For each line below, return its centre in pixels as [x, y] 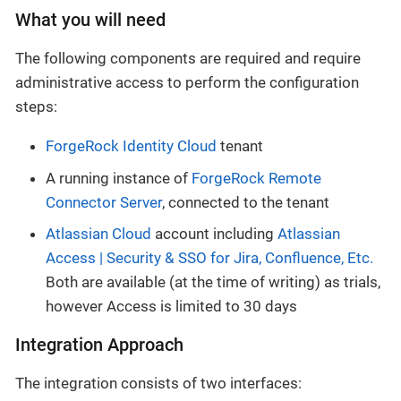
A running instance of [119, 178]
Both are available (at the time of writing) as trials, [213, 282]
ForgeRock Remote [256, 178]
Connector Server [104, 202]
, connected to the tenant [246, 202]
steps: [36, 107]
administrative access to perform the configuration [187, 83]
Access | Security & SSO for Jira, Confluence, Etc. [209, 258]
